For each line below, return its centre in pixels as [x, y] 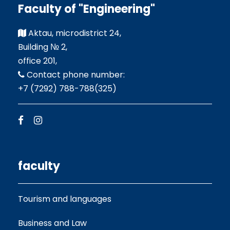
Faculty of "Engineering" [87, 9]
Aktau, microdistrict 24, [74, 33]
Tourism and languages [65, 199]
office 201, [37, 61]
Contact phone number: [75, 75]
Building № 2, [43, 47]
